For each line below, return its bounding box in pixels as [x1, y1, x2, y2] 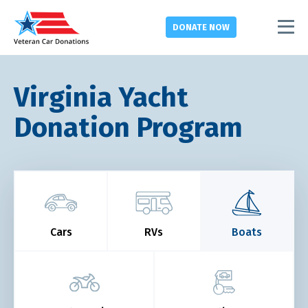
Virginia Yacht [14, 81, 188, 114]
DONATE [172, 21, 209, 32]
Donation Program [14, 111, 243, 144]
